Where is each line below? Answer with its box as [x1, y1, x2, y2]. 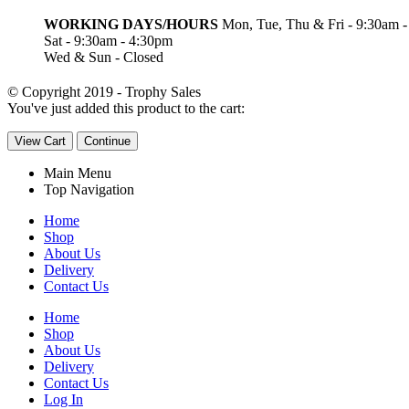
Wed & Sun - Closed [44, 48, 163, 65]
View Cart [15, 133, 66, 148]
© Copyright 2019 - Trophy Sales [7, 83, 201, 100]
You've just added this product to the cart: [7, 100, 245, 116]
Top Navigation [44, 181, 134, 197]
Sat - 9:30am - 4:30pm [44, 32, 173, 48]
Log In [44, 391, 83, 407]
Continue [84, 133, 131, 148]
